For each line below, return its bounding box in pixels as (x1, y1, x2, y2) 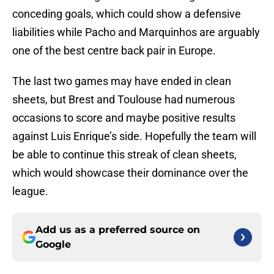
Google (35, 239, 71, 251)
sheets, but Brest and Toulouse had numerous (12, 93, 235, 106)
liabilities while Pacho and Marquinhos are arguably (12, 26, 260, 39)
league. (12, 185, 48, 198)
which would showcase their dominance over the (12, 166, 248, 180)
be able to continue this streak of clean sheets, (12, 148, 237, 161)
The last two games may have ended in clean (12, 75, 231, 88)
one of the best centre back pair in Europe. (12, 44, 216, 57)
